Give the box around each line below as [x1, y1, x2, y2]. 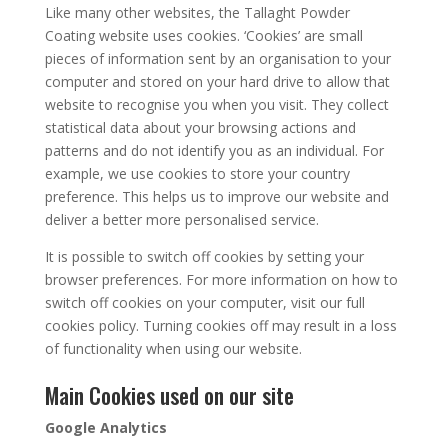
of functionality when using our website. [44, 339, 302, 358]
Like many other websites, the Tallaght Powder [44, 3, 350, 22]
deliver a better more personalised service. [44, 210, 319, 229]
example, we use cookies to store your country [44, 164, 350, 183]
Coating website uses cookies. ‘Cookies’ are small [44, 26, 363, 45]
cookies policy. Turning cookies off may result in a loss [44, 316, 397, 335]
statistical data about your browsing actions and [44, 118, 356, 137]
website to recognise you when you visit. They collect [44, 95, 389, 114]
